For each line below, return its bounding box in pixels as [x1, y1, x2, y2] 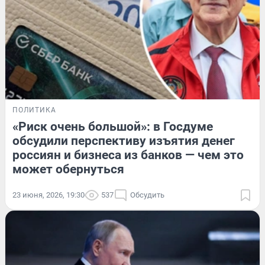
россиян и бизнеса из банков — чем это [12, 148, 244, 163]
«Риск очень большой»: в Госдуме [12, 119, 213, 134]
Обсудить [130, 190, 164, 200]
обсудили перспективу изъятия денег [12, 134, 235, 148]
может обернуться [12, 162, 124, 177]
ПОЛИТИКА [12, 106, 56, 115]
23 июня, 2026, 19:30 [12, 190, 85, 200]
